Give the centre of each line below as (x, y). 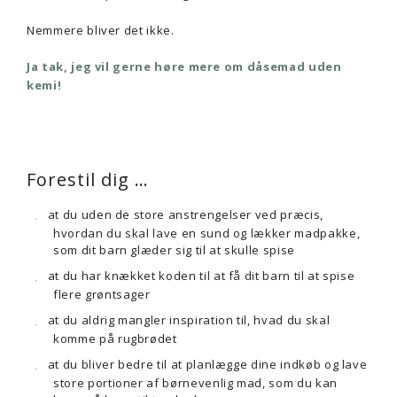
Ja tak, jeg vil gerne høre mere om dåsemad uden (184, 66)
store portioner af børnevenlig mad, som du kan (195, 383)
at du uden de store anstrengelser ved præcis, (185, 214)
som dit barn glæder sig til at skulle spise (174, 250)
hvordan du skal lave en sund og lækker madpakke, (207, 233)
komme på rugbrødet (115, 339)
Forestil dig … (88, 179)
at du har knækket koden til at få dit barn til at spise (201, 276)
